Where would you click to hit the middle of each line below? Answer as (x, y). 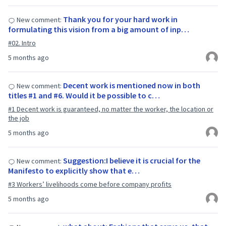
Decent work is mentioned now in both (132, 85)
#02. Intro (22, 43)
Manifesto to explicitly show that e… (74, 171)
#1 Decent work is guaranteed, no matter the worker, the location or (111, 109)
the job (19, 118)
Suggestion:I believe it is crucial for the (132, 160)
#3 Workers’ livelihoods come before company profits (90, 184)
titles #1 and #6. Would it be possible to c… (84, 95)
